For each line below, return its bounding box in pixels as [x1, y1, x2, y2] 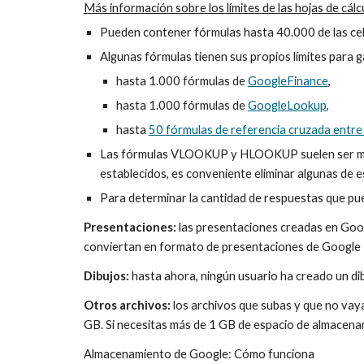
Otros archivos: [83, 298, 171, 312]
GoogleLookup [247, 98, 327, 112]
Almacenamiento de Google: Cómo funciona [83, 347, 314, 361]
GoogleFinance [247, 74, 328, 88]
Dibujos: [83, 269, 129, 283]
